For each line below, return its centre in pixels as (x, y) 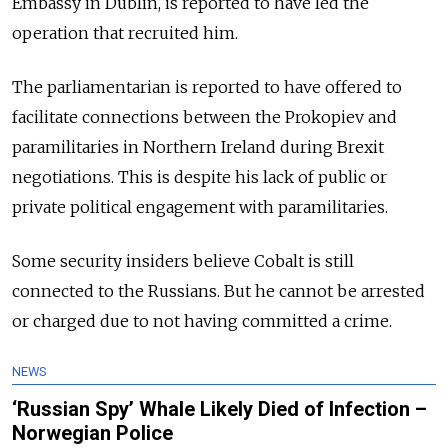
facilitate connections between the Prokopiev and (204, 116)
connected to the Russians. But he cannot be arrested (218, 290)
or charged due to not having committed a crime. (202, 320)
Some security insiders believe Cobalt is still (183, 260)
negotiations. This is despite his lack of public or (199, 176)
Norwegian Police (92, 432)
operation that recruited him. (125, 32)
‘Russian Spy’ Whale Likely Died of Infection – (219, 408)
